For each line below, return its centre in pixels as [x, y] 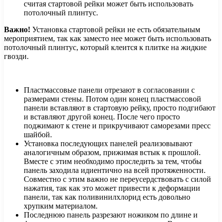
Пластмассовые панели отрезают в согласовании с [109, 90]
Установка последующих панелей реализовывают [108, 143]
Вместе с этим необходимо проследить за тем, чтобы [113, 161]
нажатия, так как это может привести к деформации [112, 188]
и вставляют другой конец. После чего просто [102, 116]
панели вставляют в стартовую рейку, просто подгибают [120, 108]
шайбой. [38, 134]
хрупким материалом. [61, 206]
